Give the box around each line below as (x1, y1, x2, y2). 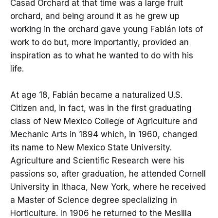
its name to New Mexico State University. (10, 142, 172, 152)
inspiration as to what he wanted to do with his (10, 50, 193, 60)
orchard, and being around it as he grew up (10, 11, 180, 21)
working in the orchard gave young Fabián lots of (10, 24, 203, 34)
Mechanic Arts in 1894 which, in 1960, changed (10, 129, 197, 139)
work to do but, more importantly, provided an (10, 37, 189, 47)
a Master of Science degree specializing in (10, 195, 177, 205)
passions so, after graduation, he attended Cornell (10, 168, 206, 179)
